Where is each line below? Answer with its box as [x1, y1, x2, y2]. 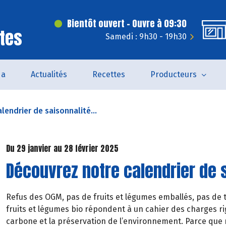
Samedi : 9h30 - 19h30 [105, 32, 187, 41]
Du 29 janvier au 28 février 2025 [6, 142, 119, 154]
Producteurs [150, 70, 197, 79]
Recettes [92, 70, 125, 79]
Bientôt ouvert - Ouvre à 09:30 [67, 17, 187, 30]
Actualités [30, 70, 67, 79]
